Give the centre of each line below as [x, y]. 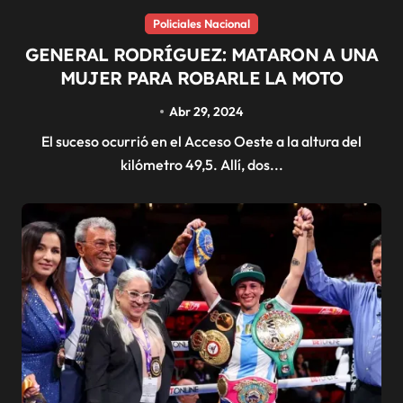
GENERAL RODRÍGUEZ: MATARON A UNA [201, 54]
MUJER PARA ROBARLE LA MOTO [201, 77]
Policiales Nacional [201, 23]
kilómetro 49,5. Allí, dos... [201, 164]
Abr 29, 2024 [206, 111]
